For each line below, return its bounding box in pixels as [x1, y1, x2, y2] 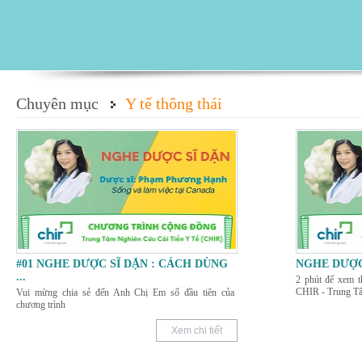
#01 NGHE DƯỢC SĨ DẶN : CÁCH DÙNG [16, 257, 228, 270]
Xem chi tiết [171, 324, 222, 336]
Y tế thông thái [125, 94, 222, 112]
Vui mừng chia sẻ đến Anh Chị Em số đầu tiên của [16, 286, 234, 298]
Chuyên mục [16, 94, 99, 112]
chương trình [16, 298, 65, 310]
